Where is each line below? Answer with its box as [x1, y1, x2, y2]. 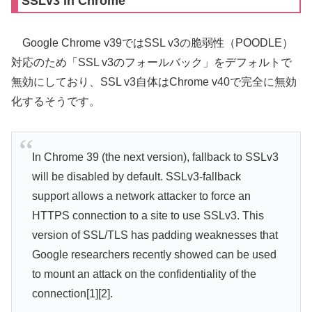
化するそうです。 [11, 95, 100, 107]
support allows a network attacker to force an [31, 189, 251, 202]
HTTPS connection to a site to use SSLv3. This [31, 209, 264, 221]
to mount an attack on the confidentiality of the [31, 267, 256, 280]
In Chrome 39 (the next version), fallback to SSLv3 [31, 150, 279, 163]
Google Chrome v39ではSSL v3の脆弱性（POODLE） [11, 36, 293, 49]
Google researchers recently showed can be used [31, 248, 276, 260]
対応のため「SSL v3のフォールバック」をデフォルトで [11, 56, 292, 68]
